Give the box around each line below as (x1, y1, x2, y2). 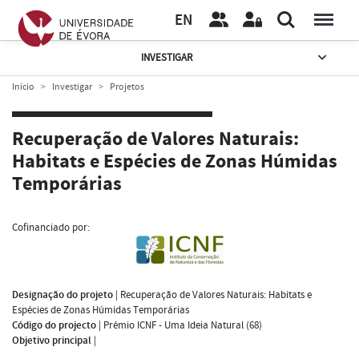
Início (12, 80, 34, 93)
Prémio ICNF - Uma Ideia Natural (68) (103, 317, 262, 333)
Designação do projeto (12, 287, 113, 302)
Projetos (110, 80, 144, 93)
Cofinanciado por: (12, 220, 90, 235)
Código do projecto (12, 317, 96, 333)
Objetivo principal (12, 333, 91, 348)
